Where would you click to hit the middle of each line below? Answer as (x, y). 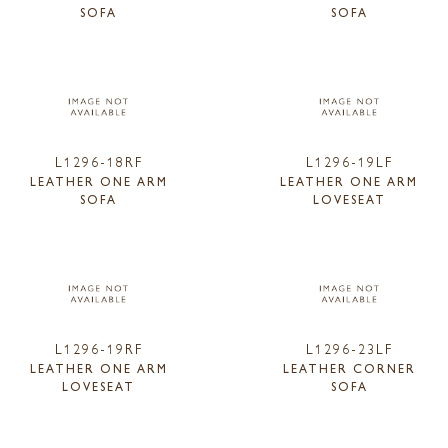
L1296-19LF (349, 160)
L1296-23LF (349, 347)
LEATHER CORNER (349, 367)
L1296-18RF (98, 160)
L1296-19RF (98, 347)
